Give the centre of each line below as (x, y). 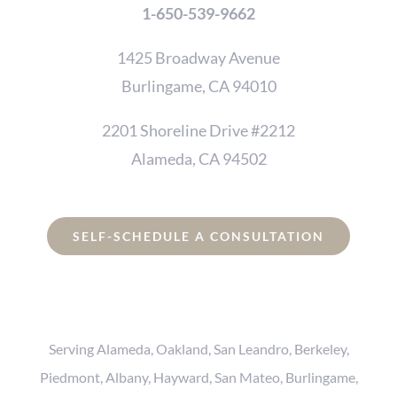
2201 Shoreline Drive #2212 (198, 131)
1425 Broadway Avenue (198, 58)
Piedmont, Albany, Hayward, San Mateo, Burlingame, (198, 378)
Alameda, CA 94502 (198, 159)
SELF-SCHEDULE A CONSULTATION (198, 237)
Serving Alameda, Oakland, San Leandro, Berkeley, (198, 349)
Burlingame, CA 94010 (198, 86)
